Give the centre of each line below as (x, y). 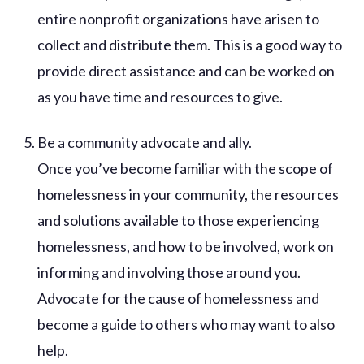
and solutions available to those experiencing (179, 220)
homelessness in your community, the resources (188, 194)
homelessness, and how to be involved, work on (186, 246)
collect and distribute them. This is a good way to (190, 44)
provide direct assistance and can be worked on (186, 70)
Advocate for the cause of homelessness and (179, 298)
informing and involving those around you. (169, 272)
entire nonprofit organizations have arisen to (179, 18)
